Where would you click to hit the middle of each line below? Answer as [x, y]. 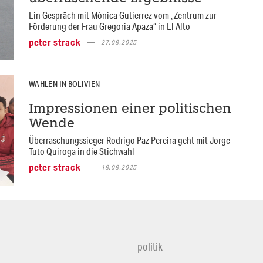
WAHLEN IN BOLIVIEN [64, 84]
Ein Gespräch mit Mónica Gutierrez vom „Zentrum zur [122, 15]
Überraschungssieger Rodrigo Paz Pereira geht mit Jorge [129, 140]
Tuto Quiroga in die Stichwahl [81, 151]
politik [150, 246]
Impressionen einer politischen [130, 109]
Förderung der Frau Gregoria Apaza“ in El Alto [109, 26]
